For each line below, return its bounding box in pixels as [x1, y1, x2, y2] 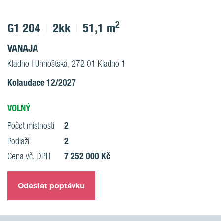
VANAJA [7, 42, 38, 54]
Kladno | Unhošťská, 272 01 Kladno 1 [7, 58, 126, 69]
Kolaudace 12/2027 [7, 77, 76, 88]
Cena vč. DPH [7, 151, 50, 161]
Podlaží [7, 136, 29, 146]
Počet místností [7, 120, 54, 131]
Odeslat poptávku [18, 181, 85, 190]
